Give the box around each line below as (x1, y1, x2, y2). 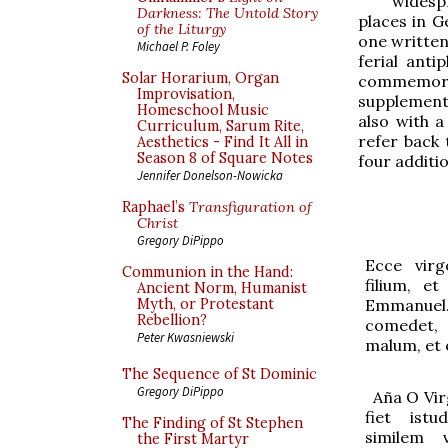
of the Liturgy (137, 20, 226, 38)
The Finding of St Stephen (122, 414, 303, 432)
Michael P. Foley (137, 38, 220, 54)
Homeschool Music (137, 101, 269, 119)
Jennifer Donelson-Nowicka (137, 167, 283, 183)
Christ (137, 214, 178, 232)
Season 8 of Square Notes (137, 149, 313, 167)
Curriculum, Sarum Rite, (137, 117, 304, 135)
